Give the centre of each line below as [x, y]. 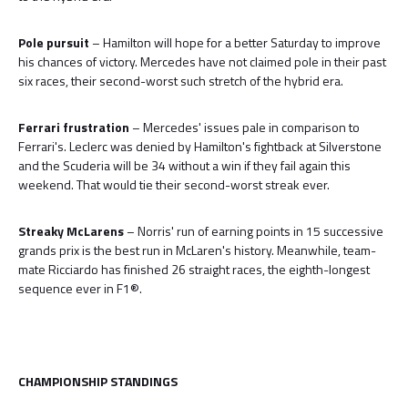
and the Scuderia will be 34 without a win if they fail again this [184, 165]
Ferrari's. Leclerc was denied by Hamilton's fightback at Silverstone [200, 146]
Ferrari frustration [75, 127]
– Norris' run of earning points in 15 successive [255, 231]
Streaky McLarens [72, 231]
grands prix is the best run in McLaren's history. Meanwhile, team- [197, 250]
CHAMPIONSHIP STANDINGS [98, 381]
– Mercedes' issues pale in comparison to [246, 127]
